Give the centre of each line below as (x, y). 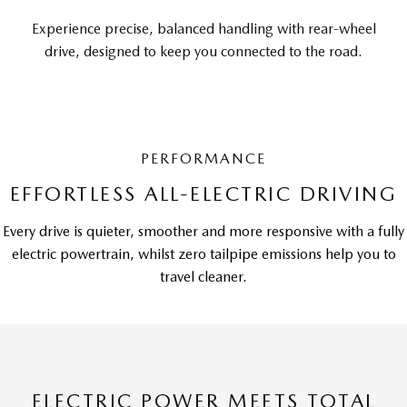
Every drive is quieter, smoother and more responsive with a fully (203, 231)
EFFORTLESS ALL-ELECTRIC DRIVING (203, 194)
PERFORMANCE (203, 159)
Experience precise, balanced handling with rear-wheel (203, 29)
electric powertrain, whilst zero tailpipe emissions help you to (203, 254)
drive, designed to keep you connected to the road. (203, 51)
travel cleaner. (203, 277)
